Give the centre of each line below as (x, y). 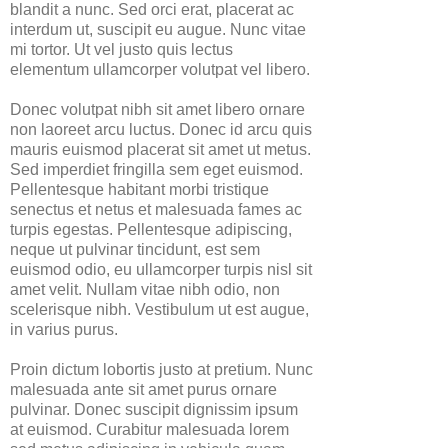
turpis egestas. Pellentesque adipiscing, (151, 229)
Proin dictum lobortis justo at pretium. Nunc (161, 369)
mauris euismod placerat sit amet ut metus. (160, 149)
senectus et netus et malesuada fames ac (156, 209)
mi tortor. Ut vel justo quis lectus (121, 49)
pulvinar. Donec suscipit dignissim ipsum (154, 409)
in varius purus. (64, 329)
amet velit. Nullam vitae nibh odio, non (145, 289)
